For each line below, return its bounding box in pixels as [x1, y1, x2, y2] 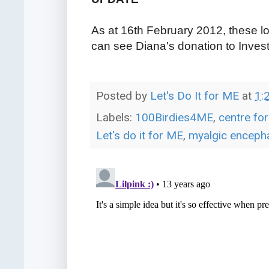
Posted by [96, 89, 150, 103]
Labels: [96, 110, 135, 124]
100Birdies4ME [135, 110, 213, 124]
